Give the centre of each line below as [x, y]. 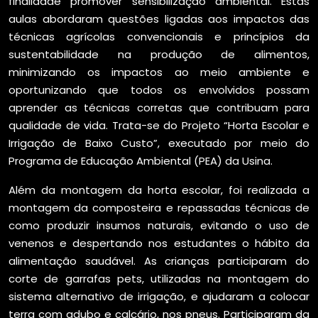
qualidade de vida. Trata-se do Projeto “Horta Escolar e [159, 125]
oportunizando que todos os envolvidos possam [159, 90]
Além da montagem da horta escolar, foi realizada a [159, 190]
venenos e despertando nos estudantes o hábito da [159, 243]
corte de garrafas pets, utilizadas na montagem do [159, 279]
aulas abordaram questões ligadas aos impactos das [159, 19]
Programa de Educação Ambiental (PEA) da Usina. [141, 161]
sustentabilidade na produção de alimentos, [159, 54]
